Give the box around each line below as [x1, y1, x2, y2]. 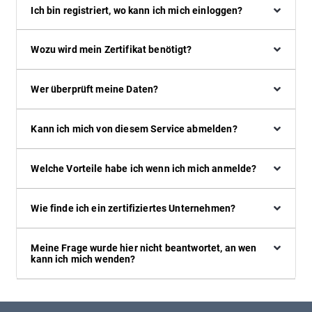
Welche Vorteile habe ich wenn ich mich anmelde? [31, 163, 257, 175]
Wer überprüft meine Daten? [31, 84, 159, 95]
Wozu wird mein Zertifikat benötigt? [31, 44, 192, 56]
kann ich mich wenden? [31, 253, 136, 265]
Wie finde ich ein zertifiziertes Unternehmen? [31, 203, 236, 214]
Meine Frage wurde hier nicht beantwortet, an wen [31, 242, 257, 253]
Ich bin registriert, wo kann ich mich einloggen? [31, 4, 243, 16]
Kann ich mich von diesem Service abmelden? [31, 123, 237, 135]
